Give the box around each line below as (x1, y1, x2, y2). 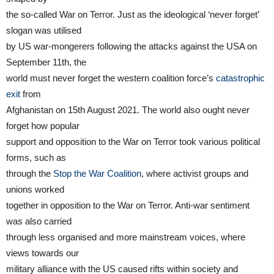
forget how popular (6, 120, 80, 131)
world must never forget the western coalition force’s (6, 73, 216, 84)
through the (6, 168, 53, 179)
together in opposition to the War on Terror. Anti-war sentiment (6, 200, 250, 211)
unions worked (6, 184, 64, 195)
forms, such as (6, 152, 66, 163)
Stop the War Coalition (53, 168, 141, 179)
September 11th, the (6, 57, 86, 68)
